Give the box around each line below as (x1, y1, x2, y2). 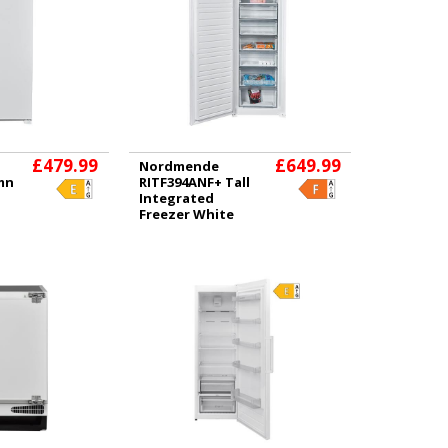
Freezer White (138, 205, 234, 223)
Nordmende (138, 157, 219, 175)
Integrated (138, 189, 214, 207)
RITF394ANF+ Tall (138, 173, 250, 191)
